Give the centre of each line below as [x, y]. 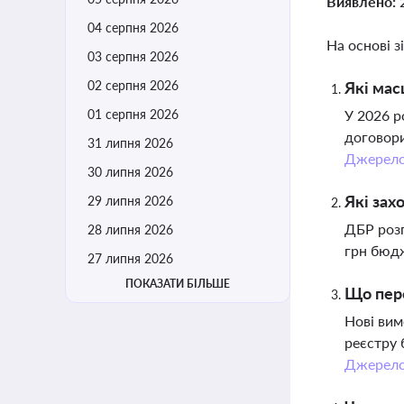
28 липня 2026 [130, 230]
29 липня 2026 [130, 201]
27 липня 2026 [130, 258]
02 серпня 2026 [133, 85]
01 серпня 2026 [133, 114]
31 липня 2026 [130, 143]
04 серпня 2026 [133, 28]
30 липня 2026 [130, 172]
